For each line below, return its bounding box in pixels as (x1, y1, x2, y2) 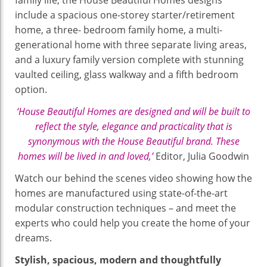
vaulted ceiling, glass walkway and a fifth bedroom (15, 67, 238, 81)
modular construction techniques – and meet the (15, 201, 236, 215)
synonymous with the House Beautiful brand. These (27, 134, 240, 148)
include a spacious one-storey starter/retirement (15, 8, 235, 21)
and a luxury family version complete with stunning (15, 52, 244, 66)
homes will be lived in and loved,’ (18, 149, 156, 163)
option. (15, 82, 47, 96)
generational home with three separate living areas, (15, 38, 247, 51)
